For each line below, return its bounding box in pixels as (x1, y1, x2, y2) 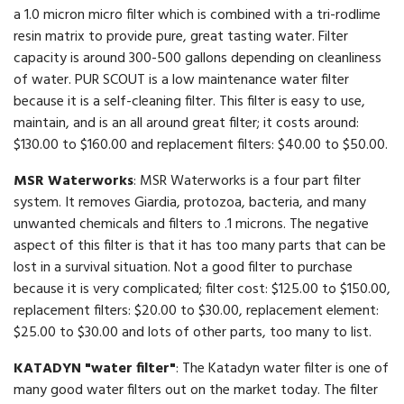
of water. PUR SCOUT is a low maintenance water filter (14, 69, 349, 93)
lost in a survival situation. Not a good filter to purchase (14, 256, 353, 280)
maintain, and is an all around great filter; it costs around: (14, 112, 359, 136)
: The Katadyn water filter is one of (176, 357, 389, 381)
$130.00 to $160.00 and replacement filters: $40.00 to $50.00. (14, 133, 388, 158)
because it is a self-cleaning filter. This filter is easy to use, (14, 90, 365, 115)
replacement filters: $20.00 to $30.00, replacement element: (14, 299, 379, 324)
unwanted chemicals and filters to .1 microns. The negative (14, 213, 369, 237)
